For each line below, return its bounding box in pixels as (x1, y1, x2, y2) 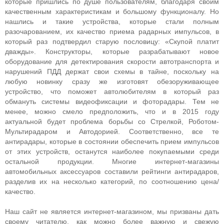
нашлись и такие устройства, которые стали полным (5, 17, 219, 25)
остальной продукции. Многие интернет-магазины (5, 157, 219, 165)
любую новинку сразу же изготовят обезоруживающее (5, 77, 219, 85)
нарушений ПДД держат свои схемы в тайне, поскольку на (5, 67, 219, 75)
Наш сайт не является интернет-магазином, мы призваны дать (5, 207, 219, 215)
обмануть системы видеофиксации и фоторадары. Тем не (5, 97, 219, 105)
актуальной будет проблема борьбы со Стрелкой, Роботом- (5, 117, 219, 125)
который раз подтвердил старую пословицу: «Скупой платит (5, 37, 219, 45)
